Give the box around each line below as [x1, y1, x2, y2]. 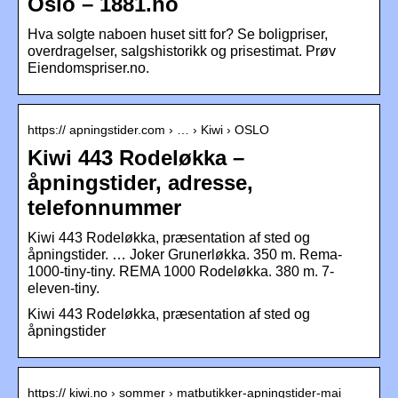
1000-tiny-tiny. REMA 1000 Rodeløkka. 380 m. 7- [28, 263, 334, 279]
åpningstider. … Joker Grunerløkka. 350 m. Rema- [28, 246, 342, 262]
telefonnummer [28, 195, 181, 219]
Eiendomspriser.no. [28, 60, 149, 76]
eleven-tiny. [28, 280, 99, 296]
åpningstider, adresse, [28, 170, 253, 195]
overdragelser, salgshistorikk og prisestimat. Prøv [28, 43, 336, 59]
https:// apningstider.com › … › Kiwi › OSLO [28, 122, 269, 137]
